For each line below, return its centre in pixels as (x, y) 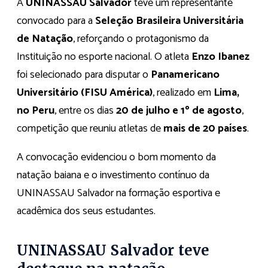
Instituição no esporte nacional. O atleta (104, 57)
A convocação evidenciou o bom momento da (116, 157)
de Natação (45, 39)
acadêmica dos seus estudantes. (86, 211)
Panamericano (185, 74)
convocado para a (56, 21)
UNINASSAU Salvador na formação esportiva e (118, 193)
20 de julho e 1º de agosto (179, 110)
